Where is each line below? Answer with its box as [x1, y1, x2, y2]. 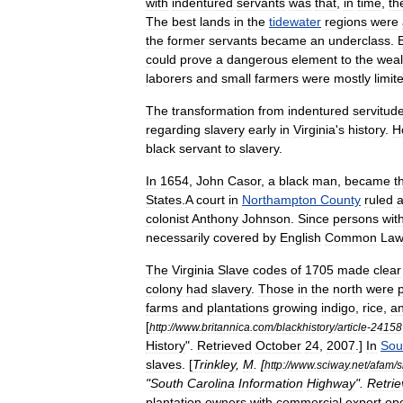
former [167, 33, 205, 48]
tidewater [269, 14, 321, 29]
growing [273, 300, 318, 315]
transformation [172, 103, 255, 118]
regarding [146, 122, 201, 137]
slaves [146, 357, 182, 372]
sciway [317, 359, 349, 371]
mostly [334, 71, 371, 85]
